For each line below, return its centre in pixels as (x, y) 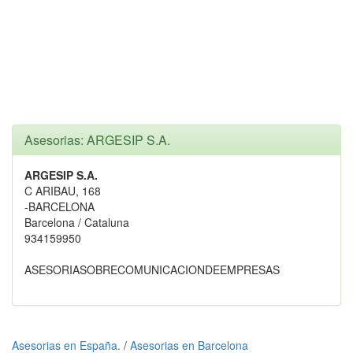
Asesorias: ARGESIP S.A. (97, 140)
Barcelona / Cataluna (77, 222)
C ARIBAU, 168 (63, 191)
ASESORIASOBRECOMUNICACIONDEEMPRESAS (152, 269)
